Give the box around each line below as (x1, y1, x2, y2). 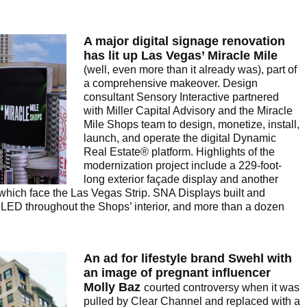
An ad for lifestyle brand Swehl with (84, 251, 292, 266)
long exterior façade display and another (84, 173, 278, 186)
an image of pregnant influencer (84, 266, 271, 280)
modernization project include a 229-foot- (84, 160, 282, 172)
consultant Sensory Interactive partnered (84, 91, 279, 103)
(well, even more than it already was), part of (84, 64, 297, 76)
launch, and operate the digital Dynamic (84, 132, 276, 145)
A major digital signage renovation (84, 34, 285, 49)
